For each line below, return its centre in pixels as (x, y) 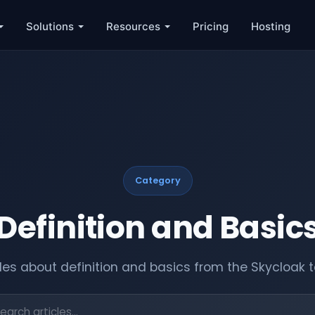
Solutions (50, 26)
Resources (133, 26)
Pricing (210, 26)
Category (157, 180)
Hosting (270, 26)
